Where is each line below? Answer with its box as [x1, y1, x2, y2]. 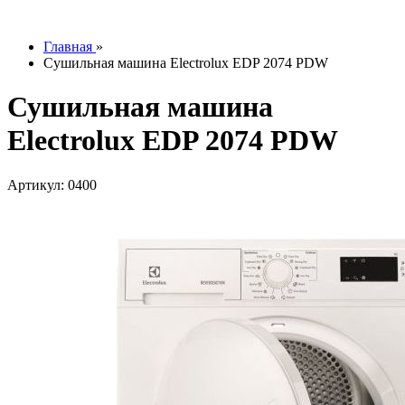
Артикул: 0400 [7, 176, 97, 193]
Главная [43, 39, 92, 54]
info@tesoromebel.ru [52, 8, 176, 24]
